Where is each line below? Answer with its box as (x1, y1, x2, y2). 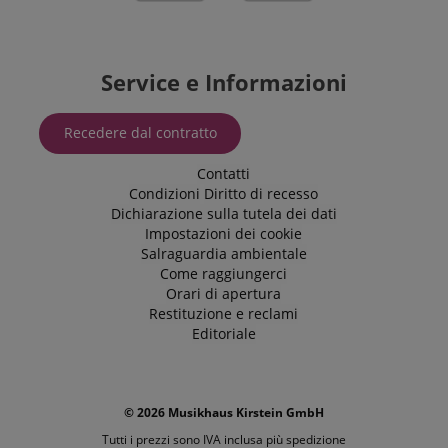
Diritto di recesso (204, 183, 318, 203)
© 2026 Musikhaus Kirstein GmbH (124, 403, 324, 421)
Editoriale (191, 323, 256, 343)
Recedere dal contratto (63, 123, 217, 143)
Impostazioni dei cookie (145, 223, 302, 243)
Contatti (197, 163, 250, 183)
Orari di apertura (166, 283, 281, 303)
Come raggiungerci (160, 263, 287, 283)
